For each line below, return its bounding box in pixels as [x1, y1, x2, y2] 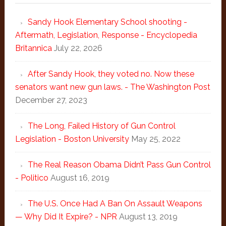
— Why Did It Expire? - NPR [15, 212, 117, 221]
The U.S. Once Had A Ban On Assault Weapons [27, 199, 202, 208]
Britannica [15, 43, 52, 53]
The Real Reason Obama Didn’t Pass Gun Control [27, 160, 211, 169]
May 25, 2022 [131, 134, 181, 144]
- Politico [15, 173, 48, 183]
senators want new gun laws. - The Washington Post [15, 82, 210, 92]
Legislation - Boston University [15, 134, 129, 144]
